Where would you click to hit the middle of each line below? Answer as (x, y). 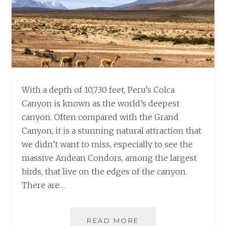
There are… (44, 185)
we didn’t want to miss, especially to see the (107, 145)
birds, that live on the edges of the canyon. (105, 172)
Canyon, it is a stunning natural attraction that (112, 131)
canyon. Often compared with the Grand (100, 117)
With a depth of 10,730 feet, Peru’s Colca (98, 90)
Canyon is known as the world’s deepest (101, 104)
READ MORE (113, 221)
